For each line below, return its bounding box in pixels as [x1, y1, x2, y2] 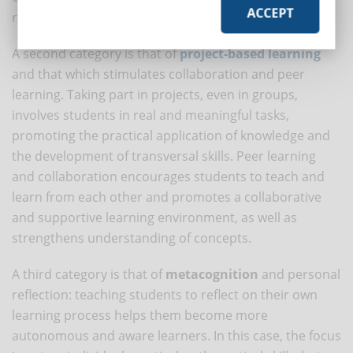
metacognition [165, 265, 258, 283]
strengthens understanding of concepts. [12, 229, 251, 247]
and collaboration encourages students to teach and [12, 167, 325, 185]
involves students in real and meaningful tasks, [12, 106, 289, 124]
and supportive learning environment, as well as [12, 208, 297, 226]
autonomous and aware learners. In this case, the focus [12, 326, 341, 344]
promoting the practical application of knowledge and [12, 126, 330, 144]
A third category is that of [12, 265, 165, 283]
